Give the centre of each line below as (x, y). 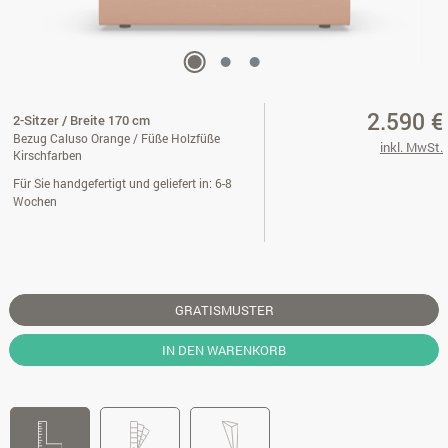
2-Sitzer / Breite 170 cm (81, 120)
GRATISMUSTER (224, 310)
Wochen (35, 201)
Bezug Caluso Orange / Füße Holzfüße (116, 138)
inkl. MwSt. (411, 147)
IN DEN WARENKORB (224, 350)
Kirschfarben (47, 155)
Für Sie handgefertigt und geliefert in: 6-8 (122, 183)
